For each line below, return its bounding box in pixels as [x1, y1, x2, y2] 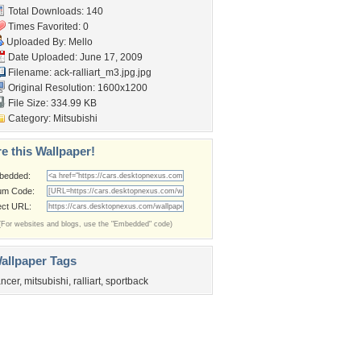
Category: [6, 113, 53, 124]
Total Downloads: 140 [6, 6, 103, 17]
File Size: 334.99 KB [6, 98, 97, 109]
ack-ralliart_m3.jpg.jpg [54, 67, 151, 78]
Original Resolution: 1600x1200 [6, 82, 147, 93]
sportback [106, 276, 148, 287]
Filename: [6, 67, 54, 78]
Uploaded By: [4, 36, 68, 48]
